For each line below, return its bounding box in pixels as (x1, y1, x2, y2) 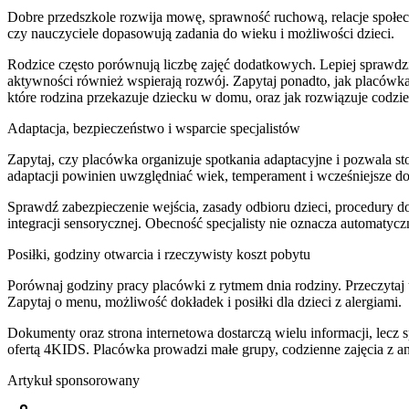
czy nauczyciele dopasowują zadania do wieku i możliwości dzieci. (7, 25, 394, 41)
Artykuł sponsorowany (7, 372, 140, 388)
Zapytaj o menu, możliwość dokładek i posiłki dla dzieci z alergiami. (7, 293, 402, 309)
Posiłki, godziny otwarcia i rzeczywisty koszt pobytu (7, 246, 310, 262)
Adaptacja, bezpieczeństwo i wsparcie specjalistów (7, 120, 300, 136)
